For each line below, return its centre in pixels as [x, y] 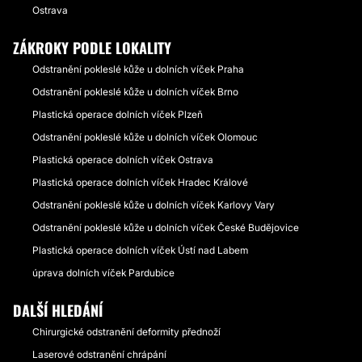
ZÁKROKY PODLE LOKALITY [92, 48]
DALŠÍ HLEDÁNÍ [58, 310]
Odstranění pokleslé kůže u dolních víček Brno [135, 92]
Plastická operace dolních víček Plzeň [118, 114]
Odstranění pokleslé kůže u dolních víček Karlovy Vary [154, 205]
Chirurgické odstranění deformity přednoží [126, 332]
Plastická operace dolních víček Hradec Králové [140, 182]
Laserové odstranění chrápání [99, 354]
